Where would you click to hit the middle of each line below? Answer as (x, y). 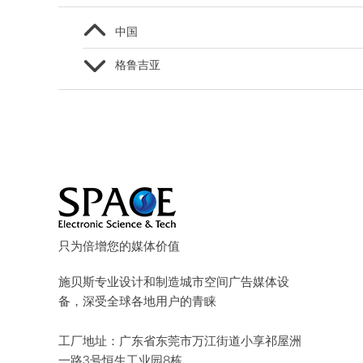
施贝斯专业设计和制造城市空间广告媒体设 (174, 282)
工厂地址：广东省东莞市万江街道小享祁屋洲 (180, 341)
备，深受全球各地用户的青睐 (137, 301)
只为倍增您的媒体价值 (119, 246)
